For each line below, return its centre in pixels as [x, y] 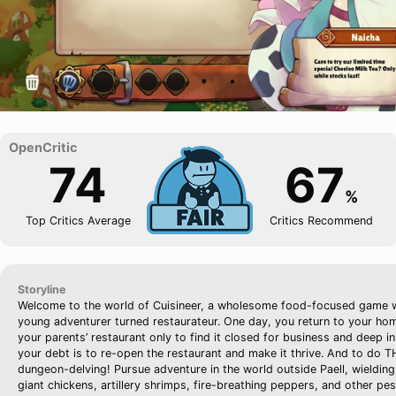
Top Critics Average [78, 220]
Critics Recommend [321, 220]
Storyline [42, 289]
